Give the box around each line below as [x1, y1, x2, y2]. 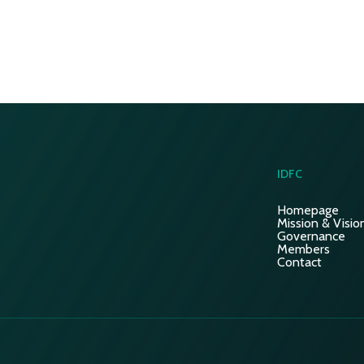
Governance [277, 228, 345, 245]
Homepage [277, 202, 339, 219]
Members [277, 241, 330, 258]
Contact [277, 254, 322, 271]
